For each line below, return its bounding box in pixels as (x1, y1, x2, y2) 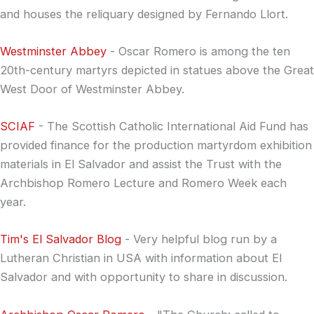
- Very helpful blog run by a (121, 232, 277, 247)
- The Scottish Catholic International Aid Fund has (35, 119, 308, 133)
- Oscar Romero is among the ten (107, 43, 290, 58)
